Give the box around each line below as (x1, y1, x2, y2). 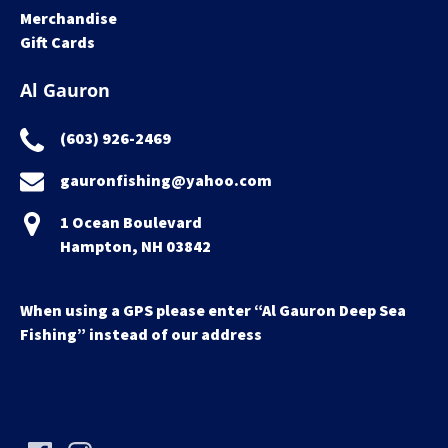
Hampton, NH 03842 (60, 236, 211, 256)
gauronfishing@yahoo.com (60, 170, 272, 190)
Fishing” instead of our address (20, 324, 262, 344)
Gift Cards (20, 32, 95, 52)
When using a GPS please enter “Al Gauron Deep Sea (20, 300, 406, 320)
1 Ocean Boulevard (60, 212, 202, 232)
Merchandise (20, 8, 117, 28)
